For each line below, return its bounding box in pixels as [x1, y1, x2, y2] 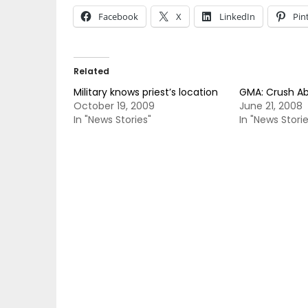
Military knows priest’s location [74, 85, 218, 99]
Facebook [98, 10, 138, 23]
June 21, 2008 [239, 99, 302, 113]
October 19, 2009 [74, 99, 155, 113]
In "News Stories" [74, 113, 151, 126]
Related [74, 65, 109, 77]
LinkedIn [219, 10, 255, 23]
